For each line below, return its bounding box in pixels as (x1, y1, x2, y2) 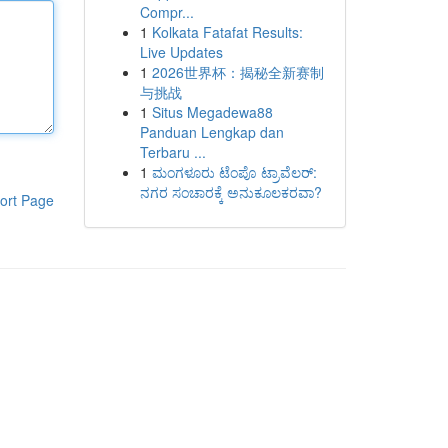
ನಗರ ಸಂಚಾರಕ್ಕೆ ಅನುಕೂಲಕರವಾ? (139, 182, 322, 202)
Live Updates (139, 42, 223, 62)
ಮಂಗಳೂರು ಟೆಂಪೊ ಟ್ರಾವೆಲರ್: (151, 162, 317, 182)
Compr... (139, 2, 194, 22)
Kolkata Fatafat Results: (151, 22, 303, 42)
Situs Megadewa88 (151, 102, 273, 122)
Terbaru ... (139, 142, 206, 162)
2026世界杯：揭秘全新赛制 (151, 62, 324, 82)
